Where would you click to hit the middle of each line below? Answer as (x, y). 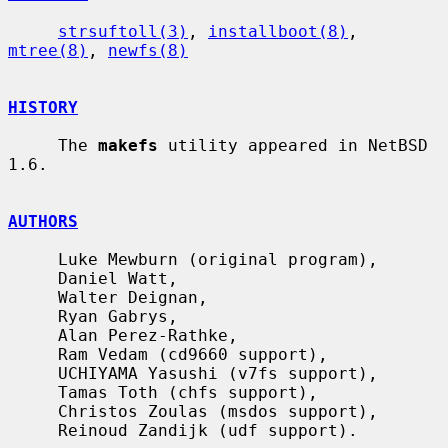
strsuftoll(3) (123, 31)
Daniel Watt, (33, 278)
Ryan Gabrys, (33, 316)
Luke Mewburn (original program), (33, 259)
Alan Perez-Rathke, (33, 335)
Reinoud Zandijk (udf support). (33, 430)
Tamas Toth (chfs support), (33, 392)
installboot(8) (278, 31)
